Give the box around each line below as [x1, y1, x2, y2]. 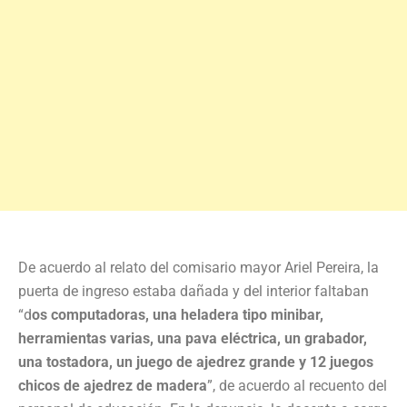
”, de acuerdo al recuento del [207, 376, 387, 394]
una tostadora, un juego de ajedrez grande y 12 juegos [18, 352, 373, 371]
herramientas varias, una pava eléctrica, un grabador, [18, 329, 367, 347]
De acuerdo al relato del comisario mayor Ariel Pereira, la [18, 258, 379, 276]
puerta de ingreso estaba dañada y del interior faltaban [18, 282, 369, 300]
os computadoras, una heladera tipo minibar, [32, 305, 323, 323]
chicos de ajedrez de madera [18, 376, 207, 394]
